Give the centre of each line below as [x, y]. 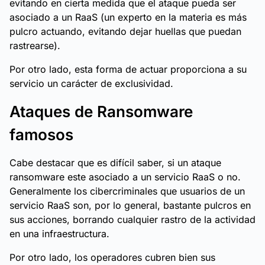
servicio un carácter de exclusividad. [91, 83]
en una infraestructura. [59, 234]
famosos [41, 135]
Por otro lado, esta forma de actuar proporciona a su [128, 69]
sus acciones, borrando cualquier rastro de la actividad [132, 219]
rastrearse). [35, 46]
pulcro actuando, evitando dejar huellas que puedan [125, 31]
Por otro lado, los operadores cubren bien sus [112, 257]
